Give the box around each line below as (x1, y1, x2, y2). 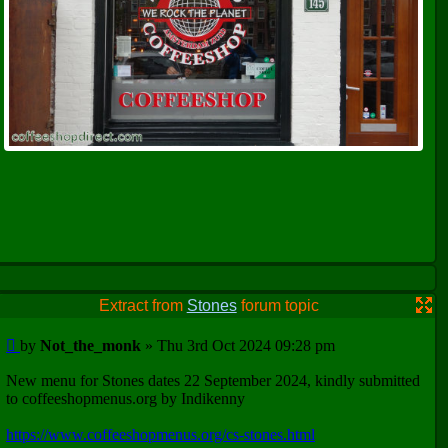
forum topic (236, 297, 319, 314)
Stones (186, 297, 237, 314)
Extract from (98, 297, 187, 314)
